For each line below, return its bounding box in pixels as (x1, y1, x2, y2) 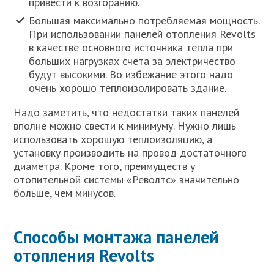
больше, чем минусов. (13, 185, 116, 200)
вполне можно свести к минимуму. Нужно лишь (13, 118, 237, 133)
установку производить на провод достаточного (13, 145, 248, 160)
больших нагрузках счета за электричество (29, 53, 236, 68)
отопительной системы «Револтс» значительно (13, 172, 240, 187)
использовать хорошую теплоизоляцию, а (13, 131, 213, 146)
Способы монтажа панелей (13, 225, 220, 248)
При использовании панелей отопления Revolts (29, 26, 256, 41)
